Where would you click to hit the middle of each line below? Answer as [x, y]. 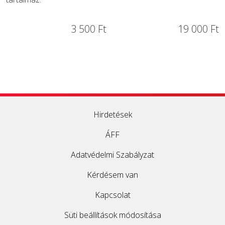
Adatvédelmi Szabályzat [113, 155]
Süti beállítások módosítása [113, 215]
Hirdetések [113, 115]
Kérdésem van [113, 175]
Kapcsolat [113, 195]
